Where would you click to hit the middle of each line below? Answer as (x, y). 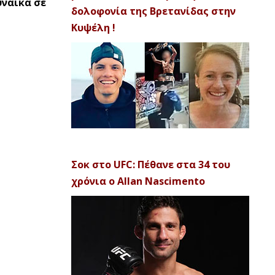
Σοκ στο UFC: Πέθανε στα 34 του (151, 165)
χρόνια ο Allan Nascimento (138, 181)
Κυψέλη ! (93, 28)
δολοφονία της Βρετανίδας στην (153, 11)
